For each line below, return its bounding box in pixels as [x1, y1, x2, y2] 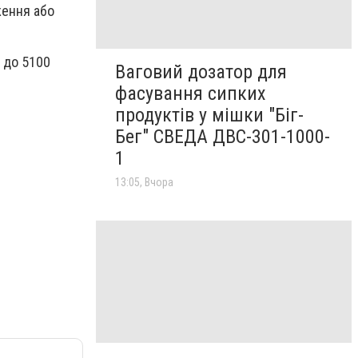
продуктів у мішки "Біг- [115, 104, 304, 127]
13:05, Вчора [115, 176, 173, 189]
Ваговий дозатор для [115, 61, 287, 84]
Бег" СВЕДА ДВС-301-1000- [115, 125, 330, 149]
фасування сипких [115, 82, 266, 105]
